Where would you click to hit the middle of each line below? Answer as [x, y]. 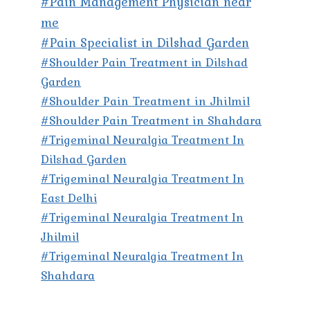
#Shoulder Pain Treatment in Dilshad [145, 63]
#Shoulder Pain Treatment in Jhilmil [146, 101]
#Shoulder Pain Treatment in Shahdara [152, 121]
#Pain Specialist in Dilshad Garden [145, 43]
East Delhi [69, 198]
